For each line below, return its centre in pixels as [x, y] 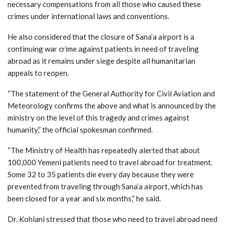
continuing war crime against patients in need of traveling [103, 49]
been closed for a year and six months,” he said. [84, 199]
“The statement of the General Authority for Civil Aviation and [111, 94]
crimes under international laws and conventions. [88, 16]
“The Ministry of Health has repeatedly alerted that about [104, 150]
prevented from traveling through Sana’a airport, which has [105, 187]
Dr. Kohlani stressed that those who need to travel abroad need [113, 219]
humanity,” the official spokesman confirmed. [80, 130]
